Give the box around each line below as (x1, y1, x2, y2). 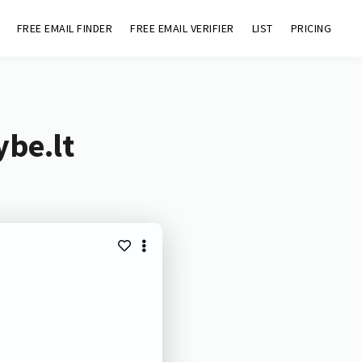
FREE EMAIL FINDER (16, 21, 113, 36)
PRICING (290, 21, 332, 36)
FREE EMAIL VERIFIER (130, 21, 234, 36)
